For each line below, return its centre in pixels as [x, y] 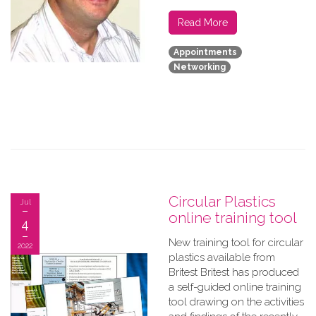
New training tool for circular [236, 243]
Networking [200, 67]
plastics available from [222, 257]
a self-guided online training [235, 287]
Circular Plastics [222, 201]
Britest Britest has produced [234, 272]
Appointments [205, 53]
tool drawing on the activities [236, 302]
